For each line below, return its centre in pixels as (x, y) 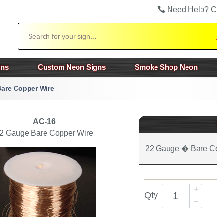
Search (28, 27)
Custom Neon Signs (72, 67)
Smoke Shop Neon (166, 67)
